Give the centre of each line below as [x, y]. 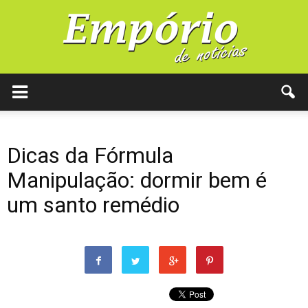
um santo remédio [93, 205]
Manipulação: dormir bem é [137, 180]
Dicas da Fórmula [90, 155]
